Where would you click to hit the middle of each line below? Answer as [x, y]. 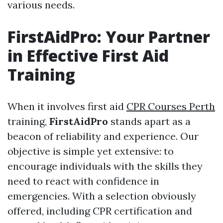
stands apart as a [149, 121]
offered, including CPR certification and [100, 211]
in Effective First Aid [88, 56]
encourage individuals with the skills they [105, 166]
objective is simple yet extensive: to [91, 151]
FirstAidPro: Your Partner [109, 37]
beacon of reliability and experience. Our [103, 136]
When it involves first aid [67, 106]
